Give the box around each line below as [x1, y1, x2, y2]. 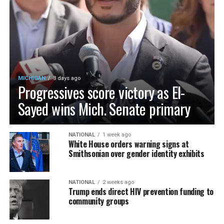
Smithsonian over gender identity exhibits [68, 147, 204, 159]
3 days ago [52, 74, 80, 81]
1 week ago [102, 131, 131, 138]
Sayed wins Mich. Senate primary [17, 97, 190, 120]
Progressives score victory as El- [17, 80, 185, 103]
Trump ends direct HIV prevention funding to [68, 185, 214, 197]
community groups [68, 194, 129, 207]
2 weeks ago [102, 178, 134, 185]
